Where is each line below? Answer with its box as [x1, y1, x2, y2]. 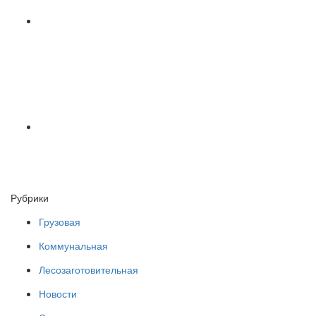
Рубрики [11, 190, 49, 205]
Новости [39, 286, 77, 301]
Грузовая [39, 214, 80, 229]
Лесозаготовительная [39, 262, 138, 277]
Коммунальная [39, 238, 108, 253]
